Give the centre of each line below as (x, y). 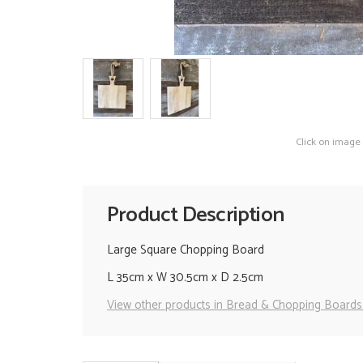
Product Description (196, 216)
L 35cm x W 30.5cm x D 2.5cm (185, 277)
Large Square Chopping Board (186, 250)
